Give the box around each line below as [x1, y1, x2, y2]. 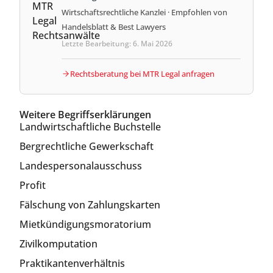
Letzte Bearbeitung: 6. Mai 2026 [62, 38, 172, 49]
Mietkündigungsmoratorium [19, 217, 151, 231]
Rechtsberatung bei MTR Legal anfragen [70, 68, 214, 79]
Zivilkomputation [19, 236, 97, 250]
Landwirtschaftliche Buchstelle [19, 119, 161, 133]
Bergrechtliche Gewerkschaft [19, 139, 154, 153]
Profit [19, 178, 46, 192]
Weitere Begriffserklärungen [19, 107, 151, 121]
